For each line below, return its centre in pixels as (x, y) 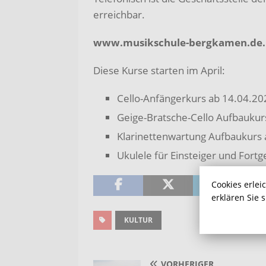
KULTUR (138, 220)
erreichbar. (119, 15)
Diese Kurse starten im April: (159, 71)
